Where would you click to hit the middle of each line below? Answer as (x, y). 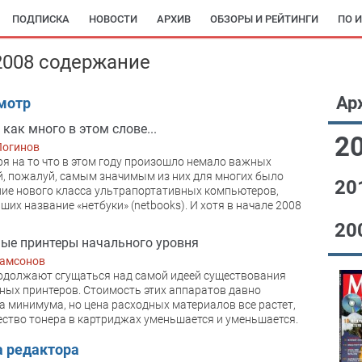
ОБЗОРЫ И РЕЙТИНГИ (264, 19)
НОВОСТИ (113, 19)
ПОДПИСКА (41, 19)
